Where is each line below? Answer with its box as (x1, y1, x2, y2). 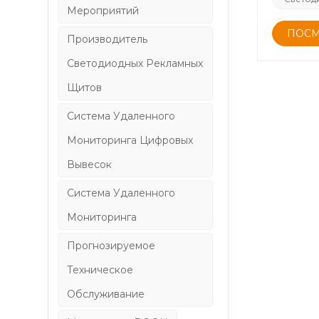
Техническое (67, 263, 134, 276)
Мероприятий (67, 4, 140, 17)
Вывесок (67, 157, 113, 171)
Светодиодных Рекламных (67, 56, 204, 70)
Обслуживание (67, 287, 145, 300)
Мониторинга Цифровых (67, 133, 194, 147)
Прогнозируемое (67, 239, 156, 252)
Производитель (67, 32, 148, 46)
